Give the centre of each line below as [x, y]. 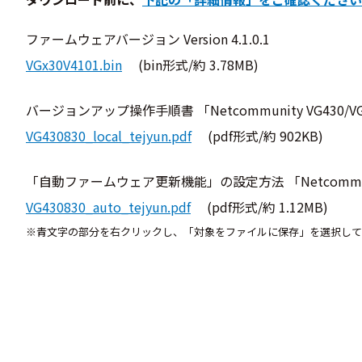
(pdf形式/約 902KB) [265, 136]
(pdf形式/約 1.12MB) [267, 207]
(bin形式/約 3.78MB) [198, 65]
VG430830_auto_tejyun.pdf [108, 207]
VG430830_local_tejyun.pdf [109, 136]
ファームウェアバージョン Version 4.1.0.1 [148, 39]
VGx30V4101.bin [74, 65]
